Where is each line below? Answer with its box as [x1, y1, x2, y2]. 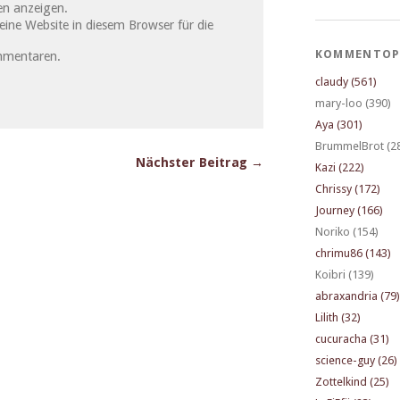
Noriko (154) [314, 225, 379, 239]
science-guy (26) [314, 354, 397, 368]
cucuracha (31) [314, 332, 389, 346]
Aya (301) [314, 118, 362, 132]
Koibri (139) [314, 268, 374, 282]
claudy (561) [314, 75, 377, 89]
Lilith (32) [314, 311, 361, 325]
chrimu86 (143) [314, 246, 391, 261]
